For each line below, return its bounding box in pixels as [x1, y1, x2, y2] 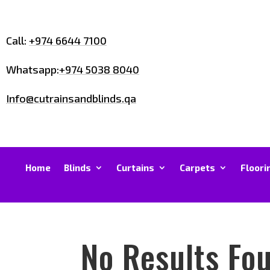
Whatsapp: [6, 63, 59, 76]
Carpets [179, 162, 215, 173]
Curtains [116, 162, 154, 173]
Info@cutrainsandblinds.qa [6, 92, 136, 105]
